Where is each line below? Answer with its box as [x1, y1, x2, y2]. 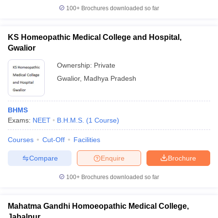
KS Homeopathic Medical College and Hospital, [8, 33, 182, 41]
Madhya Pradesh [84, 74, 136, 82]
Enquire [101, 154, 125, 162]
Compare [29, 154, 58, 162]
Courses [8, 136, 34, 144]
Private [94, 61, 115, 69]
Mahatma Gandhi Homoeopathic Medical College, [8, 202, 189, 210]
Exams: [8, 116, 33, 124]
